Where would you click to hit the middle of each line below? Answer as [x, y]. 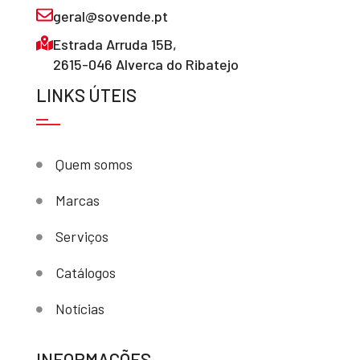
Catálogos [85, 273]
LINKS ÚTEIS [86, 95]
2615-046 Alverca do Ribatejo [145, 65]
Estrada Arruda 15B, [115, 45]
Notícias [80, 309]
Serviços [82, 237]
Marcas [77, 200]
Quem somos [94, 164]
